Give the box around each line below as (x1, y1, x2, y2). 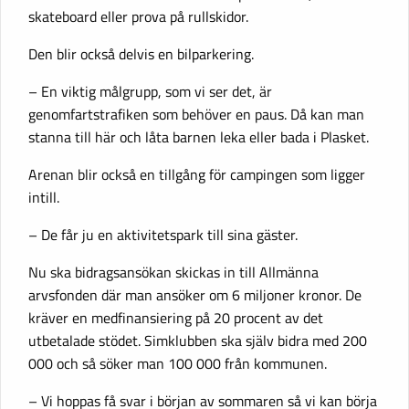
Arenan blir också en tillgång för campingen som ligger (28, 163, 365, 186)
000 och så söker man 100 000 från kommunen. (28, 352, 327, 375)
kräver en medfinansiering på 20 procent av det (28, 307, 323, 330)
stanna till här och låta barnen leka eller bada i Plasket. (28, 126, 369, 149)
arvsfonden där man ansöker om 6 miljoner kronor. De (28, 284, 362, 307)
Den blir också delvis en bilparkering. (28, 43, 254, 66)
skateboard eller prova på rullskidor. (28, 5, 248, 28)
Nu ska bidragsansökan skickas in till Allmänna (28, 261, 319, 284)
